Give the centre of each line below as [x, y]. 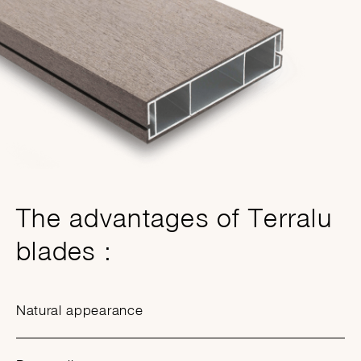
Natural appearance [80, 311]
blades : [64, 251]
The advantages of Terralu [174, 218]
